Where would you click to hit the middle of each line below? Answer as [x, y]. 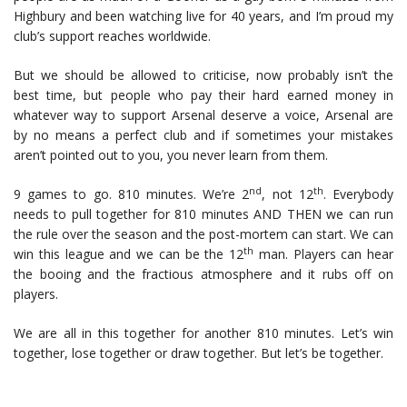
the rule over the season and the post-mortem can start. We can [203, 234]
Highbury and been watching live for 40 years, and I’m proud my [203, 16]
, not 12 [288, 194]
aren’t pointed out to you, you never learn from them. [171, 155]
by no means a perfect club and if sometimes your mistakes [203, 135]
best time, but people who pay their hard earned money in [203, 95]
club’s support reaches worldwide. [112, 36]
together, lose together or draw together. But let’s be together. [199, 353]
